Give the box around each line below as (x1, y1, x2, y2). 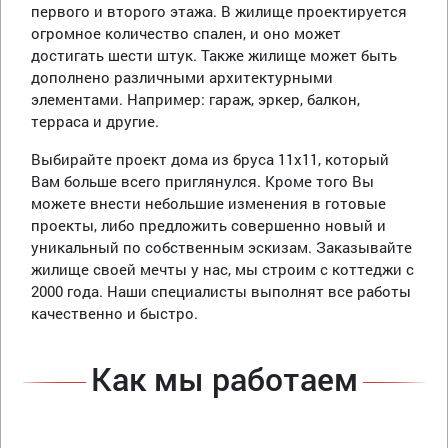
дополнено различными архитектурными (31, 67, 333, 88)
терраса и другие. (31, 111, 159, 132)
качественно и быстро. (31, 303, 198, 324)
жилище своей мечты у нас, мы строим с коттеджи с (31, 259, 414, 280)
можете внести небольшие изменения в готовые (31, 193, 386, 214)
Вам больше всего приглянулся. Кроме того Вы (31, 171, 374, 192)
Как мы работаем (90, 357, 358, 401)
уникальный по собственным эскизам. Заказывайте (31, 237, 412, 258)
